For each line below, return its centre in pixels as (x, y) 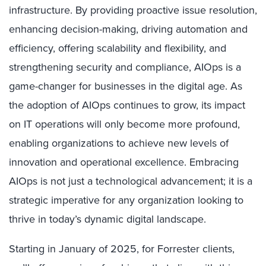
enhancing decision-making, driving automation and (128, 29)
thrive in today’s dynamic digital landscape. (107, 219)
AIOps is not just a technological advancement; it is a (131, 181)
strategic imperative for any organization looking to (126, 200)
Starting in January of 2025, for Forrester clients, (122, 249)
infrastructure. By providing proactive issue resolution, (133, 10)
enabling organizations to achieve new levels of (119, 143)
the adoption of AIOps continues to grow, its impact (127, 105)
